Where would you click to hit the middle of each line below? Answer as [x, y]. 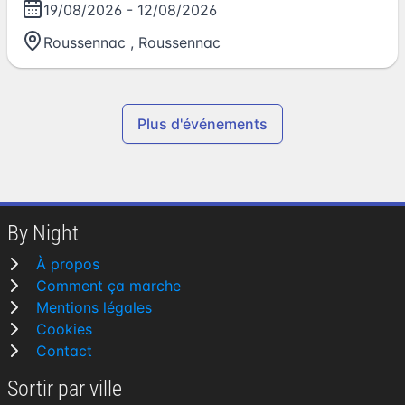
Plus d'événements [202, 123]
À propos [68, 264]
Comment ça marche [108, 286]
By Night [43, 233]
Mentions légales [94, 307]
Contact [64, 351]
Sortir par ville [65, 389]
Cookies [64, 329]
